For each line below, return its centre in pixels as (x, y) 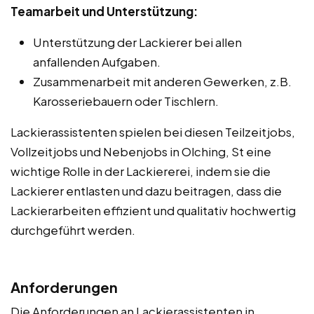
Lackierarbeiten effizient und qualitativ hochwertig (153, 210)
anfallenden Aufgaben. (97, 61)
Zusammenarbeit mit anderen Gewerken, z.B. (162, 81)
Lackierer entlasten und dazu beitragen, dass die (146, 190)
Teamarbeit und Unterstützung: (104, 11)
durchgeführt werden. (73, 230)
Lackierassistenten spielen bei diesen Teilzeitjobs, (153, 131)
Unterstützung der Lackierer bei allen (137, 42)
